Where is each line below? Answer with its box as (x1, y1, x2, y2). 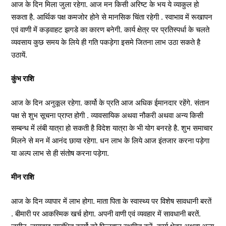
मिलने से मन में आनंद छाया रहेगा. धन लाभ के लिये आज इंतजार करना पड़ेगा (11, 135, 209, 145)
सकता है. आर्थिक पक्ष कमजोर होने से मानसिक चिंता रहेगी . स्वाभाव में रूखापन (11, 12, 212, 22)
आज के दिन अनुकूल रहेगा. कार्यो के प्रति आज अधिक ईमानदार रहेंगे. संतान (11, 97, 209, 107)
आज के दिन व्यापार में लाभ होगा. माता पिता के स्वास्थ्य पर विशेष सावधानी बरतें (11, 196, 211, 206)
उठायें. (11, 49, 27, 60)
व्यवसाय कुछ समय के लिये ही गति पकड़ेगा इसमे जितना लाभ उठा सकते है (11, 37, 200, 47)
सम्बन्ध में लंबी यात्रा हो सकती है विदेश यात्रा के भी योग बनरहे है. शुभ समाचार (11, 123, 213, 133)
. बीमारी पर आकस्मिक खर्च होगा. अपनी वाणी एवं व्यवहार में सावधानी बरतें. (11, 208, 201, 218)
